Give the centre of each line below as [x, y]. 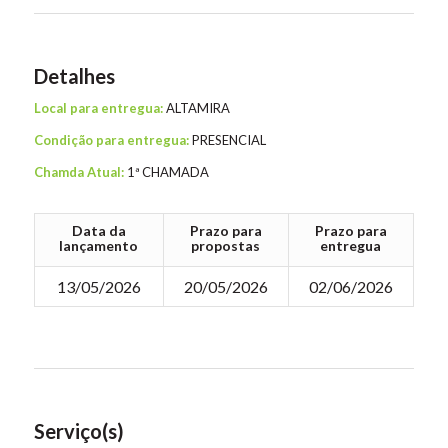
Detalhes [74, 76]
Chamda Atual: [80, 172]
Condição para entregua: [112, 140]
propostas [226, 246]
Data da [98, 231]
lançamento [99, 246]
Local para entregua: [99, 108]
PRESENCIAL [228, 140]
